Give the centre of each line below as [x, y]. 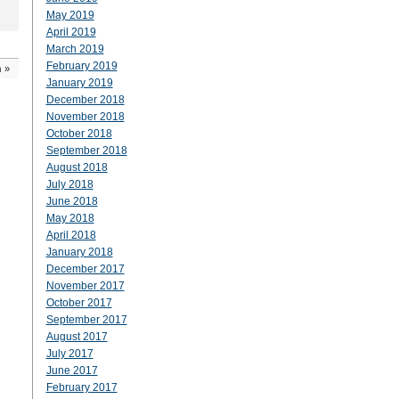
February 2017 [81, 387]
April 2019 [71, 32]
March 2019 [75, 49]
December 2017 [85, 269]
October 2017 [79, 303]
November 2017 [85, 286]
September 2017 [86, 320]
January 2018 [79, 252]
